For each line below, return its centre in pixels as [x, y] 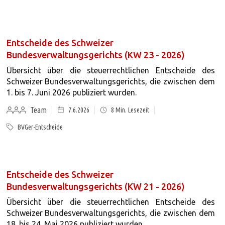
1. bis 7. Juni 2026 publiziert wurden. [71, 92]
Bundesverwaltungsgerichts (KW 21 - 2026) [95, 186]
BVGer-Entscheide [40, 127]
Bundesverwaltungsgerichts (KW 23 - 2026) [95, 55]
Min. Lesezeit [131, 110]
